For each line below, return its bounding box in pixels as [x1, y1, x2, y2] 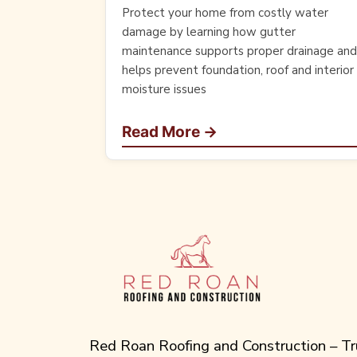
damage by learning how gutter [122, 24, 296, 41]
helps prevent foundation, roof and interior [122, 62, 354, 79]
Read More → [122, 123, 218, 142]
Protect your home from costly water [122, 5, 328, 22]
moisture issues [122, 81, 206, 98]
